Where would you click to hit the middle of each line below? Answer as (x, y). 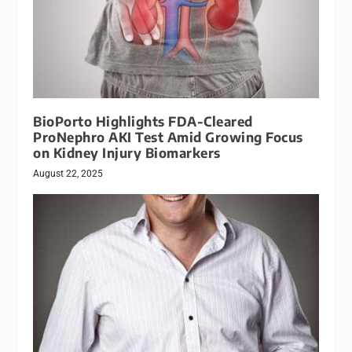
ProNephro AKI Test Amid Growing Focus (168, 137)
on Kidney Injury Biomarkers (127, 152)
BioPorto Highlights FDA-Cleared (143, 121)
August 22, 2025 (68, 173)
